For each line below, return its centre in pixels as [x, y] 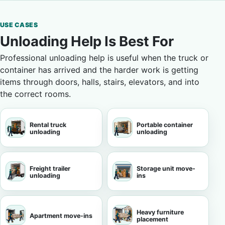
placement [152, 219]
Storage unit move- [166, 168]
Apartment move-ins [61, 216]
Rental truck [48, 125]
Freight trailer [50, 168]
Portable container [164, 125]
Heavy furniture [160, 212]
